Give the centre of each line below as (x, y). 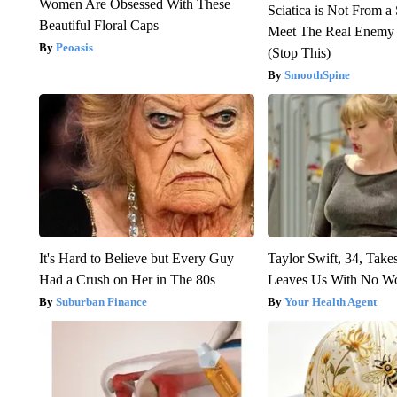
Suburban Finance (101, 302)
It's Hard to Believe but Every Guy (136, 259)
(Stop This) (300, 53)
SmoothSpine (318, 75)
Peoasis (74, 48)
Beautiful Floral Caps (98, 26)
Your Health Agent (331, 302)
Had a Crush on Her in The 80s (127, 280)
